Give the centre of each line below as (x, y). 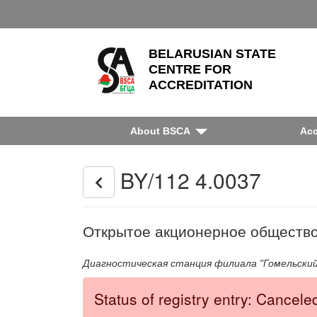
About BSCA (161, 131)
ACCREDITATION (200, 85)
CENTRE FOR (190, 69)
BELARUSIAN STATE (212, 54)
